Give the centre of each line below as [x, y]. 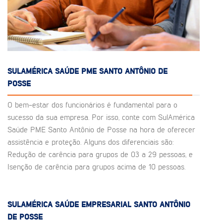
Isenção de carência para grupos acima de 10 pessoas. [96, 167]
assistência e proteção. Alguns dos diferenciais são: [90, 142]
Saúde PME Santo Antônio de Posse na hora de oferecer [101, 130]
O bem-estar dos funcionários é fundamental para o [92, 105]
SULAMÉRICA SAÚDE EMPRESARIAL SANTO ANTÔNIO [99, 205]
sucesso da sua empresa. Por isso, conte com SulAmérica [101, 118]
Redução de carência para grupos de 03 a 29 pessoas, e [100, 155]
